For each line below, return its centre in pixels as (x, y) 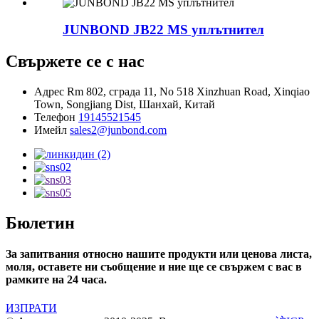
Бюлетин (40, 223)
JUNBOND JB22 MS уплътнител (163, 30)
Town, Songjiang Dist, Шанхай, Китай (125, 105)
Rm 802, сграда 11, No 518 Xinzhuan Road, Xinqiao (188, 92)
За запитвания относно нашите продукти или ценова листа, (159, 254)
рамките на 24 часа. (56, 280)
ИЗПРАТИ (31, 308)
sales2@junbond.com (118, 130)
